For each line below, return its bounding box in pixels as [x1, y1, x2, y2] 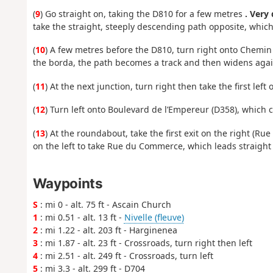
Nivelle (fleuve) [124, 211, 184, 224]
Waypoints [32, 175, 103, 192]
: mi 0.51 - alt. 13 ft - [37, 211, 124, 224]
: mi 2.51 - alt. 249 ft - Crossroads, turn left [37, 250, 213, 262]
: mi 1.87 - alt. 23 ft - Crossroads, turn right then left [37, 237, 252, 249]
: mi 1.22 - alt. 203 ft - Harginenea [37, 224, 177, 236]
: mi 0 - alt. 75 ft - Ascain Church [37, 199, 171, 211]
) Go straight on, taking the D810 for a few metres [40, 7, 245, 19]
